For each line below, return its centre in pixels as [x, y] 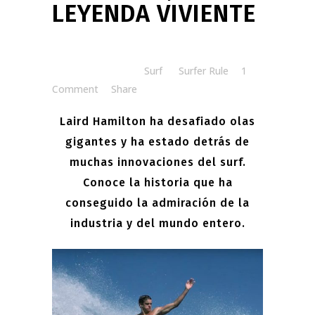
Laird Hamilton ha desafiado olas [157, 121]
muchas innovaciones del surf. [157, 162]
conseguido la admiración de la [157, 203]
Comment [75, 89]
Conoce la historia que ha [157, 182]
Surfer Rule [204, 71]
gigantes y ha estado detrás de [157, 142]
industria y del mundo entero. [157, 223]
